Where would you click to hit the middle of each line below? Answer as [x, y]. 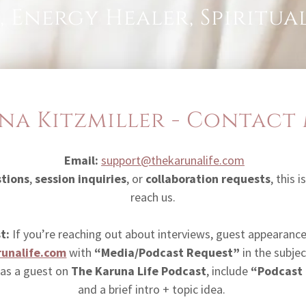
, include [229, 271]
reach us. [153, 197]
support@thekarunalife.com [172, 160]
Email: [81, 160]
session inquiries [81, 179]
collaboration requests [208, 179]
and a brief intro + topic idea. [153, 289]
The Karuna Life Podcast [139, 271]
